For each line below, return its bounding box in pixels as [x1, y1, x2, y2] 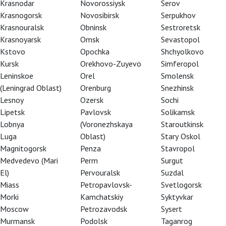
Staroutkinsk [160, 119, 203, 129]
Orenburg [80, 83, 111, 93]
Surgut [160, 155, 183, 165]
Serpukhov [160, 10, 196, 20]
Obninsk [80, 22, 107, 32]
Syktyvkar [160, 192, 193, 202]
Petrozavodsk [80, 204, 128, 214]
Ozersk [80, 95, 104, 105]
